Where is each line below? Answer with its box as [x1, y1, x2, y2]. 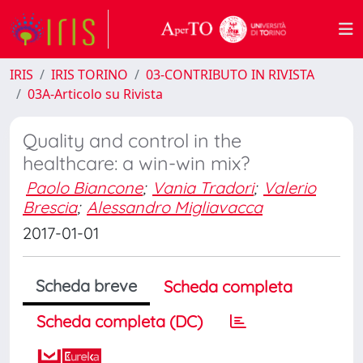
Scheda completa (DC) [36, 311, 203, 331]
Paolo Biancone [26, 177, 143, 198]
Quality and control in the [23, 129, 241, 152]
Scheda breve [36, 275, 137, 296]
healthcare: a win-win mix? [23, 152, 250, 175]
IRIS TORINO [51, 66, 128, 83]
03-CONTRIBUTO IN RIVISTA [146, 66, 314, 83]
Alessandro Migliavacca [87, 197, 263, 217]
